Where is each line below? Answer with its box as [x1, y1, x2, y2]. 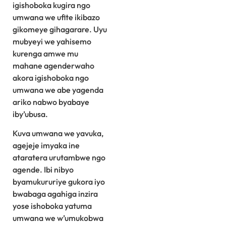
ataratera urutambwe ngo [13, 152, 105, 163]
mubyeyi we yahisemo [13, 36, 91, 46]
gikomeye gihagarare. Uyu [13, 24, 107, 34]
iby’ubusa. [13, 108, 48, 119]
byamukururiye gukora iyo [13, 177, 105, 187]
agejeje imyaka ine [13, 140, 80, 151]
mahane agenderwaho [13, 60, 94, 71]
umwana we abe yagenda [13, 84, 103, 95]
